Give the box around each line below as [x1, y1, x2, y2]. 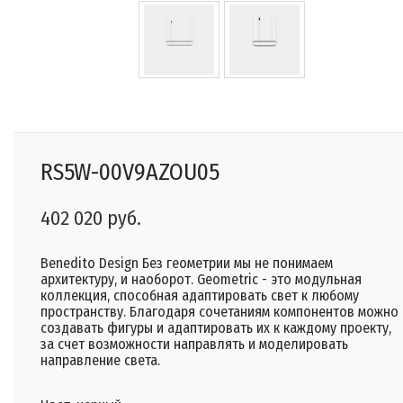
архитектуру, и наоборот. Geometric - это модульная [40, 271, 362, 289]
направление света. [40, 352, 160, 370]
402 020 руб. [40, 206, 141, 231]
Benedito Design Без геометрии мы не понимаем [40, 255, 333, 273]
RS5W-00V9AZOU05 [40, 158, 219, 187]
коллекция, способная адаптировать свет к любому [40, 287, 359, 305]
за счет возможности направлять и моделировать [40, 336, 348, 354]
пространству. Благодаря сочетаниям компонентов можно [40, 303, 399, 321]
